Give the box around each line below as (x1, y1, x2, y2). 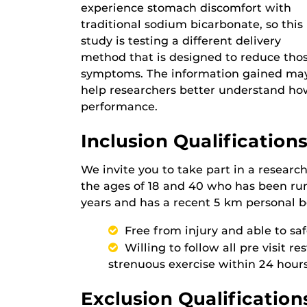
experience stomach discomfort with (81, 1, 291, 14)
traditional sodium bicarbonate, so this (81, 18, 303, 31)
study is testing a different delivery (81, 34, 281, 47)
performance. (81, 100, 158, 113)
